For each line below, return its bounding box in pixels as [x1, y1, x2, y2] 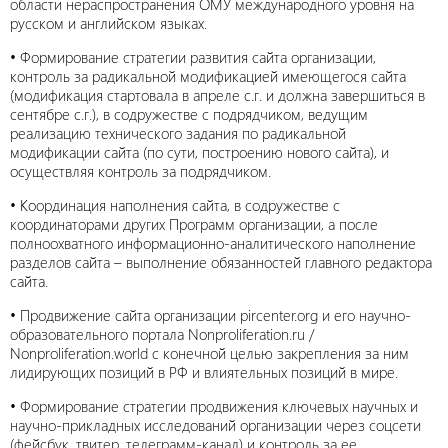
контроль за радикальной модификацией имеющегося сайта [10, 66, 406, 86]
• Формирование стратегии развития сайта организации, [10, 47, 376, 67]
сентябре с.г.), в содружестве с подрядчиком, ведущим [10, 104, 368, 124]
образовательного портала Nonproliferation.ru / [10, 324, 315, 344]
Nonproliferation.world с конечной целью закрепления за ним [10, 343, 409, 363]
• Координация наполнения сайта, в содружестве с [10, 195, 340, 215]
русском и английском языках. [10, 13, 207, 33]
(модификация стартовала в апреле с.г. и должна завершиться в [10, 85, 425, 105]
